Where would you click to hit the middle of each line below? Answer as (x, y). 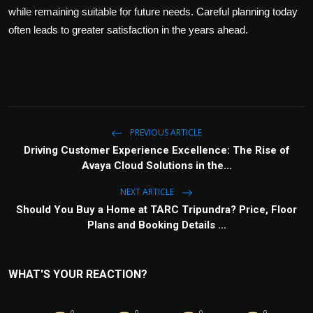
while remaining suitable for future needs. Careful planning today (153, 12)
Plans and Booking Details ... (156, 225)
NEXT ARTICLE (148, 192)
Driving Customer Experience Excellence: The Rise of (156, 151)
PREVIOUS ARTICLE (165, 133)
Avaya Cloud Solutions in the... (156, 166)
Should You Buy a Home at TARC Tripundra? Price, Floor (156, 210)
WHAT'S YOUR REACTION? (78, 275)
